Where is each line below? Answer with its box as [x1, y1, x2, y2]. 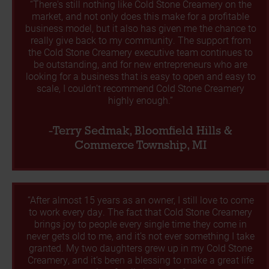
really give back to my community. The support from [30, 34, 251, 47]
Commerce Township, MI [74, 140, 207, 153]
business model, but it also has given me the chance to [25, 22, 256, 35]
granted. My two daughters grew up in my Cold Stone [29, 241, 252, 255]
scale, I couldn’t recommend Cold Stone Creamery [37, 82, 244, 95]
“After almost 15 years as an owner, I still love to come [27, 193, 254, 207]
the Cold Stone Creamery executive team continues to [28, 46, 253, 59]
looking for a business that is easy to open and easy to [25, 70, 256, 83]
